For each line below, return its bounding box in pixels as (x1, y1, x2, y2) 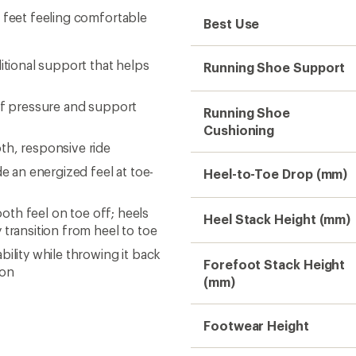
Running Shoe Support (203, 60, 346, 75)
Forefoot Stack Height (203, 257, 346, 272)
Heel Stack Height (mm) (203, 211, 351, 226)
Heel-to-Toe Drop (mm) (203, 166, 348, 181)
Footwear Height (203, 318, 309, 333)
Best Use (203, 16, 260, 31)
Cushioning (203, 122, 275, 137)
